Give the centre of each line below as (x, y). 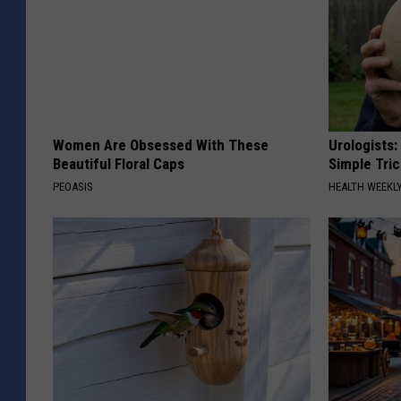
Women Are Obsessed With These (161, 145)
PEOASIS (73, 186)
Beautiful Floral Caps (119, 163)
